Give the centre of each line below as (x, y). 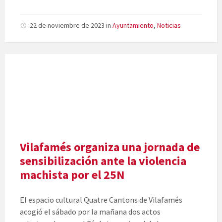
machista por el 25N (72, 175)
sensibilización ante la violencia (103, 161)
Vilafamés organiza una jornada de (110, 147)
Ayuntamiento (133, 26)
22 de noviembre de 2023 (68, 26)
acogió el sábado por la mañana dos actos (90, 212)
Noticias (169, 26)
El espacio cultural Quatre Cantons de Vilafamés (101, 200)
